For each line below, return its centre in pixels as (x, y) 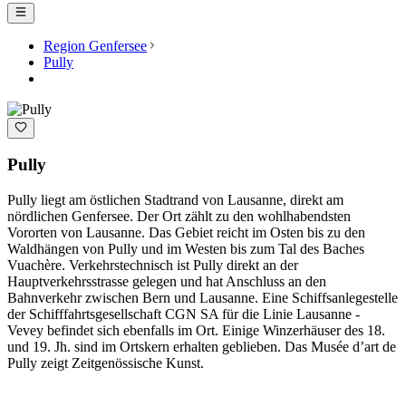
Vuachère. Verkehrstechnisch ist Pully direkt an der (153, 266)
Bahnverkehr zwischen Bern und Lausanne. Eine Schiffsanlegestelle (203, 298)
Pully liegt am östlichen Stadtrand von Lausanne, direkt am (175, 200)
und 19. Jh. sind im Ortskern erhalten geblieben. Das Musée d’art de (202, 347)
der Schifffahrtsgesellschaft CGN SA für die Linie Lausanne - (184, 314)
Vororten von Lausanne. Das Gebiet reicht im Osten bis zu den (186, 233)
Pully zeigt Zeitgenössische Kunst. (106, 363)
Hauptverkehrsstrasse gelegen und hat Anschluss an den (167, 282)
